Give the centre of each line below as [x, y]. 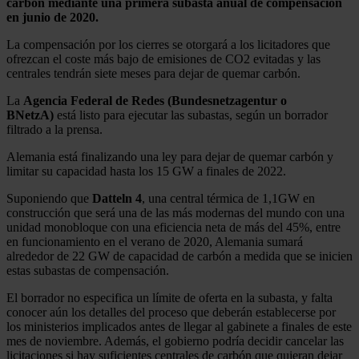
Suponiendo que [49, 198]
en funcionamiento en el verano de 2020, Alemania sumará [155, 241]
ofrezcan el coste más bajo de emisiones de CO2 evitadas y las [163, 58]
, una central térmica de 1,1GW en [228, 198]
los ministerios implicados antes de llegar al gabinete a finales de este [179, 326]
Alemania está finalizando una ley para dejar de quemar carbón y [170, 156]
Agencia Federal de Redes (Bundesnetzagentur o [155, 100]
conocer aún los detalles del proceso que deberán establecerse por [171, 312]
